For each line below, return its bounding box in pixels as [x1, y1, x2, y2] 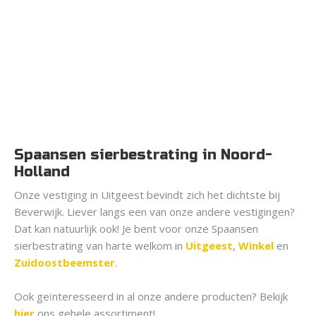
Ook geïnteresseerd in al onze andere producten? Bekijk [14, 289, 288, 304]
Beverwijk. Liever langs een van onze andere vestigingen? [14, 205, 295, 219]
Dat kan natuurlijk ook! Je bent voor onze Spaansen [14, 221, 258, 236]
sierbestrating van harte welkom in [14, 238, 186, 253]
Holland [14, 163, 70, 181]
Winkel [238, 238, 274, 253]
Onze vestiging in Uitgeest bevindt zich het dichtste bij [14, 188, 280, 202]
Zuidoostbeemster [14, 255, 115, 270]
